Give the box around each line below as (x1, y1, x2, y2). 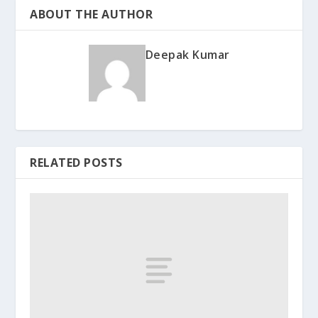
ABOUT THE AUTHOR (30, 6, 153, 22)
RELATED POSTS (30, 154, 123, 170)
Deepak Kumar (145, 46, 230, 62)
